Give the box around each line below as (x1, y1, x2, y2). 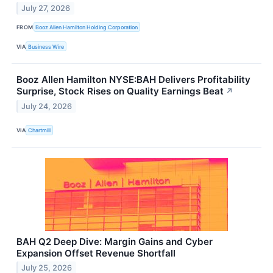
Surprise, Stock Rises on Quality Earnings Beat (16, 85, 224, 97)
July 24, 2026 (21, 102, 73, 112)
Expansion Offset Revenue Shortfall (16, 247, 175, 259)
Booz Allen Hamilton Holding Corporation (35, 23, 138, 30)
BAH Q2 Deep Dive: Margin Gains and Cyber (16, 235, 213, 247)
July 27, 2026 (21, 3, 71, 13)
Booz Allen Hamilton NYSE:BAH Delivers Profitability (16, 74, 250, 86)
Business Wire (28, 43, 65, 50)
